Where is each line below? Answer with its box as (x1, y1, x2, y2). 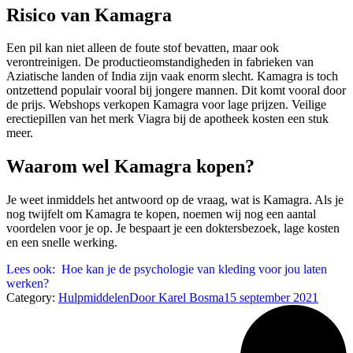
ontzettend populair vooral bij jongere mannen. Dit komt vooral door (6, 84, 346, 98)
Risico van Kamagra (6, 4, 172, 25)
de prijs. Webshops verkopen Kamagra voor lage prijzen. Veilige (6, 98, 326, 112)
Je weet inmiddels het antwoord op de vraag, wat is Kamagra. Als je (6, 193, 344, 207)
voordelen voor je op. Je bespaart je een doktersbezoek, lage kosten (6, 221, 340, 236)
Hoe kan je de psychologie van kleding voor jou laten (61, 262, 327, 277)
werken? (6, 277, 49, 291)
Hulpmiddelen (58, 291, 129, 305)
